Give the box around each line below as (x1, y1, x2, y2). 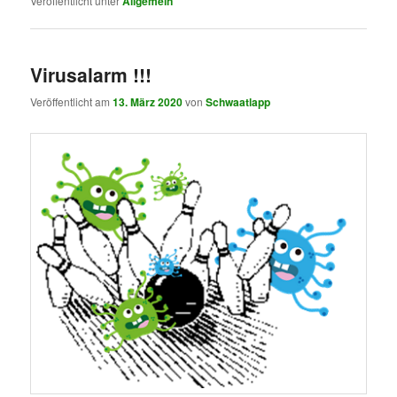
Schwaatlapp (206, 93, 271, 110)
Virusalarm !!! (30, 60, 152, 88)
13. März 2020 (113, 93, 183, 110)
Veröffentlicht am (30, 93, 113, 109)
